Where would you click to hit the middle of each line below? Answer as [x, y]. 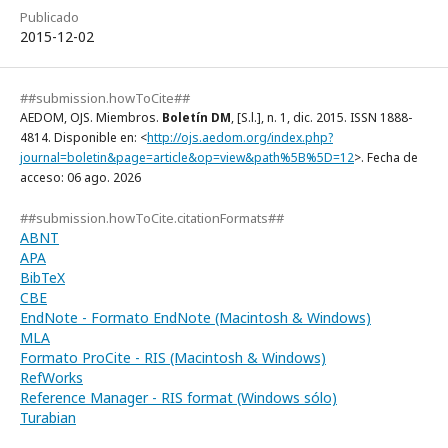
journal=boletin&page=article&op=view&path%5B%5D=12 [187, 158]
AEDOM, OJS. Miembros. [91, 118]
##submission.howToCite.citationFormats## [152, 218]
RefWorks [51, 378]
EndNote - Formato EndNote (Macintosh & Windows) [195, 318]
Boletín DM [196, 118]
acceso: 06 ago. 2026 [80, 178]
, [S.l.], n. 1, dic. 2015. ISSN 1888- [321, 118]
